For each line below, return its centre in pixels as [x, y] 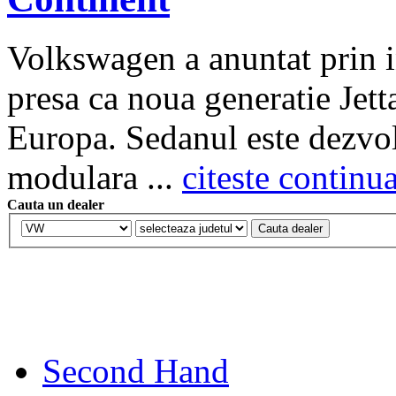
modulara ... [95, 177]
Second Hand [136, 371]
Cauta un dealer [56, 204]
